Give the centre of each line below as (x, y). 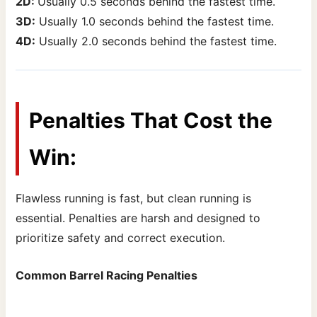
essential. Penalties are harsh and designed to (138, 218)
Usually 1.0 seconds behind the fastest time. (155, 22)
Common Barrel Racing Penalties (107, 276)
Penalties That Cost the (151, 120)
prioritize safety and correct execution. (121, 237)
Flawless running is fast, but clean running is (134, 198)
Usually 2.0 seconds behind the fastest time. (156, 41)
